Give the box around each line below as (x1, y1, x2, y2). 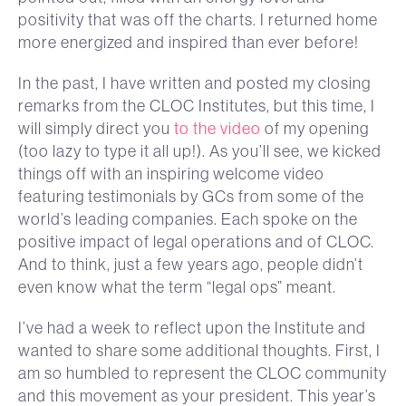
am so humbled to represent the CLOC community (18, 362, 387, 383)
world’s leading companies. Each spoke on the (18, 208, 358, 229)
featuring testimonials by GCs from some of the (18, 185, 364, 207)
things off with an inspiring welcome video (18, 162, 324, 184)
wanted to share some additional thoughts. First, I (18, 339, 381, 361)
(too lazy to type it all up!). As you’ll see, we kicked (18, 140, 382, 161)
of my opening (261, 117, 369, 139)
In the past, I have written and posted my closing (18, 72, 371, 93)
